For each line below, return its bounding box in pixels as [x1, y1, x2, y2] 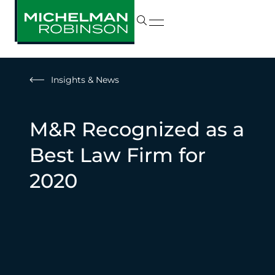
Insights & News [51, 74, 119, 85]
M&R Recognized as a [29, 117, 244, 141]
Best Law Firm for [29, 143, 206, 167]
